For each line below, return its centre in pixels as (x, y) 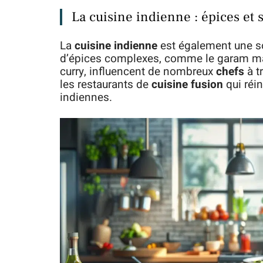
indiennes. (86, 97)
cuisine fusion (187, 85)
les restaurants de (106, 85)
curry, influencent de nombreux (138, 72)
